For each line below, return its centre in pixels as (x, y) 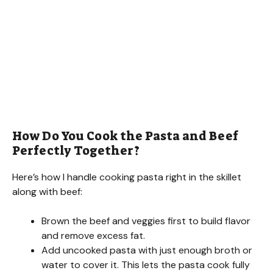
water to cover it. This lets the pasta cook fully (146, 264)
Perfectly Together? (76, 150)
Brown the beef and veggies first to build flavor (146, 221)
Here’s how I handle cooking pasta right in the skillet (127, 177)
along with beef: (47, 191)
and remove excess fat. (93, 235)
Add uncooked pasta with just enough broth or (147, 250)
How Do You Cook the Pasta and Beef (125, 136)
